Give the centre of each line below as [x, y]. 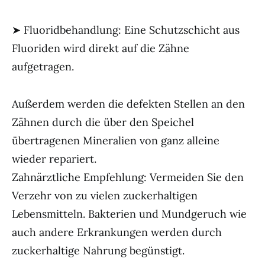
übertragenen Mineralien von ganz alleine [116, 140]
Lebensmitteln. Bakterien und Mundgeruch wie [129, 214]
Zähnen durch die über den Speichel [103, 122]
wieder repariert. [54, 159]
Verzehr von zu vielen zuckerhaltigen [105, 195]
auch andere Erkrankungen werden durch [117, 232]
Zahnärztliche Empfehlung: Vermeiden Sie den [128, 177]
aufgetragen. [43, 67]
